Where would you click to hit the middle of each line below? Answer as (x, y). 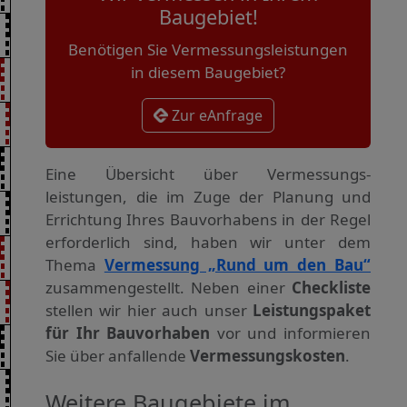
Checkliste (331, 288)
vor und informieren (291, 333)
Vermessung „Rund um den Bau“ (238, 265)
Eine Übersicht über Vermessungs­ (208, 174)
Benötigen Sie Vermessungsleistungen (208, 50)
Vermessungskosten (268, 356)
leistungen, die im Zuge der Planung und (208, 197)
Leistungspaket (312, 311)
